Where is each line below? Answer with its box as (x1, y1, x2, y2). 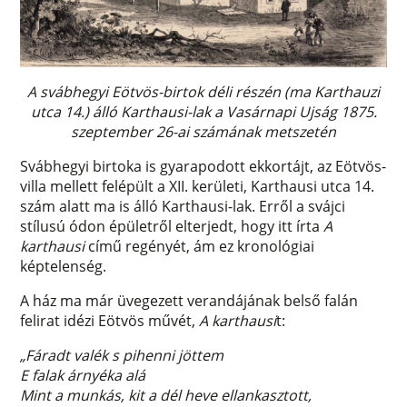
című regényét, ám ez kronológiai (84, 236, 315, 257)
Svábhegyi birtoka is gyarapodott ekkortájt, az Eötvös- (20, 156, 387, 177)
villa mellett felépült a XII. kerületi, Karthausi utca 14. (20, 176, 375, 197)
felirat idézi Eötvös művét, (20, 311, 200, 332)
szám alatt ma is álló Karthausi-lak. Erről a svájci (20, 196, 346, 217)
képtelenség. (20, 256, 107, 277)
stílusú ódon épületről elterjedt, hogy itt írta (20, 216, 324, 237)
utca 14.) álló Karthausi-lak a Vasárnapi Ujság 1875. (30, 102, 377, 123)
